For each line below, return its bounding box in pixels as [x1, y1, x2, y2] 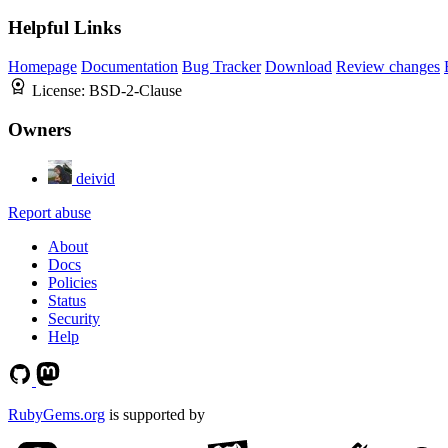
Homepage [8, 58, 77, 76]
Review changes [336, 58, 440, 76]
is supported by [105, 405, 205, 423]
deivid [76, 169, 115, 187]
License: [32, 82, 89, 100]
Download [265, 58, 332, 76]
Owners [8, 118, 71, 140]
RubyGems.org [8, 405, 105, 423]
